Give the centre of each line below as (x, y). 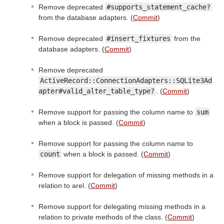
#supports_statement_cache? (158, 7)
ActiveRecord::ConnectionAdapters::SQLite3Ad (126, 81)
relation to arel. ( (64, 186)
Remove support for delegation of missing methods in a (126, 175)
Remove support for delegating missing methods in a (122, 207)
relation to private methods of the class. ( (103, 217)
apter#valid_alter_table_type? (96, 91)
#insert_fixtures (138, 39)
